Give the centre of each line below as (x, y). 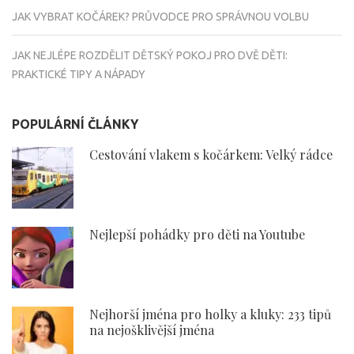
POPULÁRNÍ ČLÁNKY (75, 124)
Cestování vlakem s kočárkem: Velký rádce (211, 155)
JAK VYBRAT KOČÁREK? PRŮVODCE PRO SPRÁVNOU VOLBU (160, 17)
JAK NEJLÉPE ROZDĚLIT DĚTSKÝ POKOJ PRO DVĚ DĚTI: (150, 56)
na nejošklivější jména (153, 330)
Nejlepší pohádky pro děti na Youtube (197, 235)
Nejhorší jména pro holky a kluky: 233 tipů (210, 314)
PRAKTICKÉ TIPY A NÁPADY (79, 75)
